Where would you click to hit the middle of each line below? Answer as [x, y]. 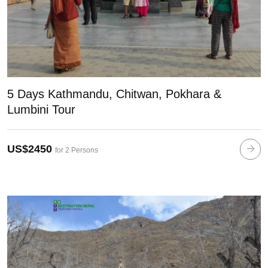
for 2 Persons [77, 150]
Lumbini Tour [41, 109]
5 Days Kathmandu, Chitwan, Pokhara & [114, 94]
